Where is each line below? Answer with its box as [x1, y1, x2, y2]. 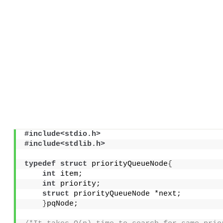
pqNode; [46, 199, 78, 208]
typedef [24, 159, 56, 168]
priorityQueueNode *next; [69, 189, 181, 198]
